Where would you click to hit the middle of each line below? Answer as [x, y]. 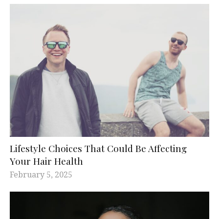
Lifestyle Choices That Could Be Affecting [98, 148]
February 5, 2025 [41, 175]
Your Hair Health [46, 161]
